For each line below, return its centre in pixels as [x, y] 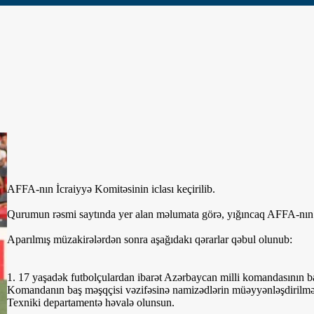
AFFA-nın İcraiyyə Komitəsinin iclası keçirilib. [111, 189]
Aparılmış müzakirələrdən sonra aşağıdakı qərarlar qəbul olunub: [150, 239]
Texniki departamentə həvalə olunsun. [91, 302]
